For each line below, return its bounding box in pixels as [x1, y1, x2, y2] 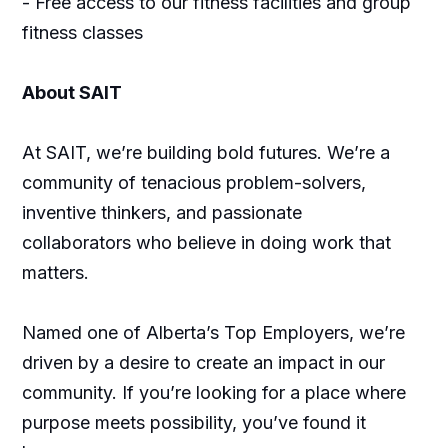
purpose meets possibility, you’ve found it [21, 412, 366, 433]
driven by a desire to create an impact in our [21, 352, 385, 373]
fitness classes [21, 22, 143, 43]
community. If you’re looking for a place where [21, 382, 406, 403]
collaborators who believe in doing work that [21, 232, 391, 253]
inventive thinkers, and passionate [21, 202, 302, 223]
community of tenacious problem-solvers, [21, 172, 366, 193]
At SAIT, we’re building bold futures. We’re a [21, 142, 390, 163]
